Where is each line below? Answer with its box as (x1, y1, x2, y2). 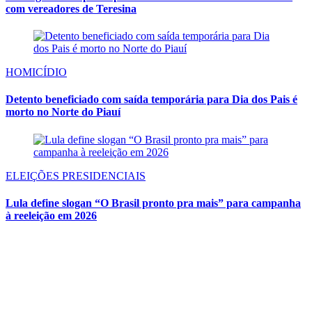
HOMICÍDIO (6, 66, 67, 79)
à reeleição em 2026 (6, 209, 97, 221)
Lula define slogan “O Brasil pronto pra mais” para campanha (6, 196, 301, 209)
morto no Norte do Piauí (6, 106, 120, 118)
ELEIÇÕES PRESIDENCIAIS (6, 169, 146, 182)
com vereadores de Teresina (6, 2, 136, 15)
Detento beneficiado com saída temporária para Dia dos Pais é (6, 93, 297, 106)
